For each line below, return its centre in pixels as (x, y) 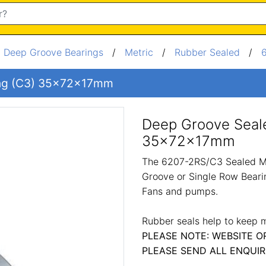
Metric (140, 52)
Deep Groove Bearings (53, 52)
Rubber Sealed (207, 52)
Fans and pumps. (180, 191)
